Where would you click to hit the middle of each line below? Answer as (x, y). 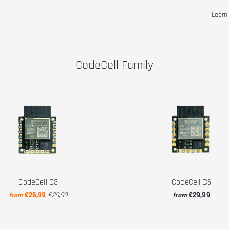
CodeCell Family (114, 65)
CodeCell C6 (191, 182)
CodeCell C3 (38, 182)
